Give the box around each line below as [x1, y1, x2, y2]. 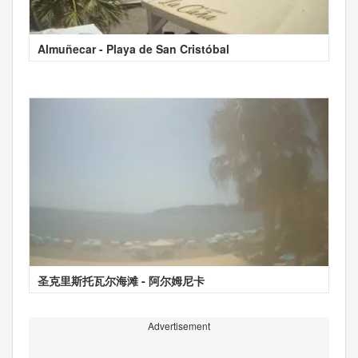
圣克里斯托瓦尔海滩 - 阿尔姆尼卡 [38, 272, 205, 288]
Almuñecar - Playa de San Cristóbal [38, 40, 229, 57]
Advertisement [148, 318, 210, 332]
